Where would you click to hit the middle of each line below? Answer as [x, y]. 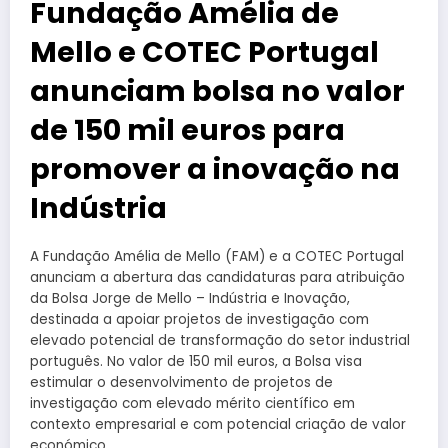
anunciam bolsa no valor [217, 91]
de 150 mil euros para [187, 130]
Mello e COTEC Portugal [204, 52]
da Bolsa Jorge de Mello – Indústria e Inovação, [190, 299]
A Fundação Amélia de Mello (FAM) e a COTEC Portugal [217, 257]
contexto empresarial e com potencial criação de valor [218, 425]
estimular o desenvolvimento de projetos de [181, 383]
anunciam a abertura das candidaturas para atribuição [217, 278]
